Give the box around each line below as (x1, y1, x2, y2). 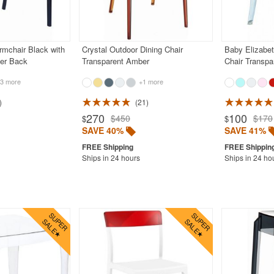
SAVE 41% (224, 124, 266, 136)
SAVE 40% (81, 124, 124, 136)
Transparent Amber (81, 54, 149, 67)
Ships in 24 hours (81, 152, 140, 163)
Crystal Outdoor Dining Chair (81, 43, 183, 55)
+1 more (136, 76, 163, 86)
